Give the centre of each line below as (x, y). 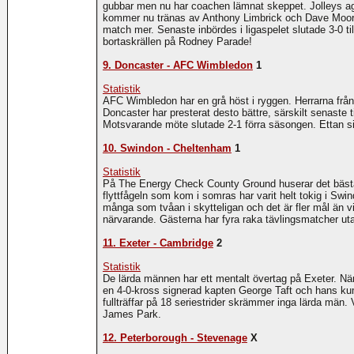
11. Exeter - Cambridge (158, 243)
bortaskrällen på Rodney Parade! (177, 42)
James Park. (132, 314)
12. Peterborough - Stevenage (175, 338)
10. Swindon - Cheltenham (167, 149)
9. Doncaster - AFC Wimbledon (177, 66)
